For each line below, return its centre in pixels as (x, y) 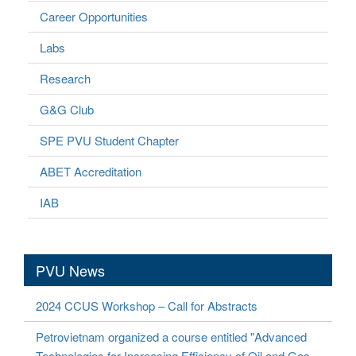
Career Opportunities (94, 16)
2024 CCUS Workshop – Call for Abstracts (147, 305)
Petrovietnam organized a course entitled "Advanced (171, 336)
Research (65, 78)
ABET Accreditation (91, 171)
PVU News (70, 270)
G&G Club (67, 109)
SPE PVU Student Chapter (109, 140)
